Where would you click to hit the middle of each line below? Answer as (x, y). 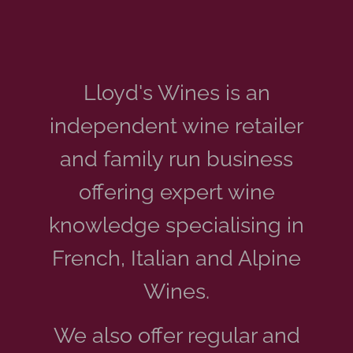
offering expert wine (176, 191)
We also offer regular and (176, 334)
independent (113, 125)
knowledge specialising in (176, 225)
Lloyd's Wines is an (176, 92)
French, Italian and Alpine (176, 258)
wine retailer (243, 125)
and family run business (176, 158)
